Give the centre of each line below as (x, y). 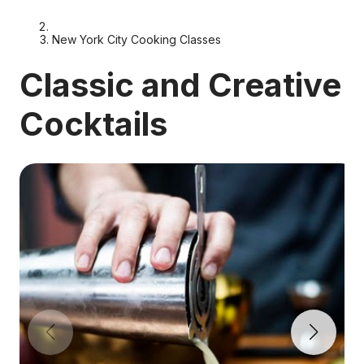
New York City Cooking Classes (136, 39)
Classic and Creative (180, 85)
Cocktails (93, 124)
